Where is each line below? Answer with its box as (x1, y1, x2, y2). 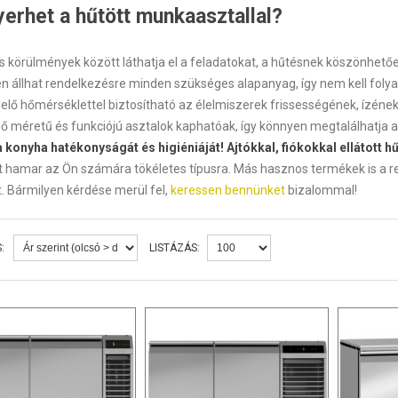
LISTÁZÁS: (148, 242, 200, 254)
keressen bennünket (170, 183, 285, 197)
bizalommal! (284, 183, 357, 197)
